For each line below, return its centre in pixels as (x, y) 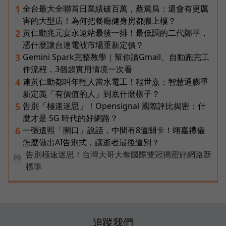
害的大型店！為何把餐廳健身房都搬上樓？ (99, 20)
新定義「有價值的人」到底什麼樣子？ (91, 94)
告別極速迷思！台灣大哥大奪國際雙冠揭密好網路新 (119, 154)
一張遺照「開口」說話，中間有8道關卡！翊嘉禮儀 (114, 130)
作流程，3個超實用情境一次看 (77, 69)
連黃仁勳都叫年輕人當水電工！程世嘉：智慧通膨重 (116, 81)
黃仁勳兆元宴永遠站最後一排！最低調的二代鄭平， (116, 33)
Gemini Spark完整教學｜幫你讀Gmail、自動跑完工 (116, 57)
